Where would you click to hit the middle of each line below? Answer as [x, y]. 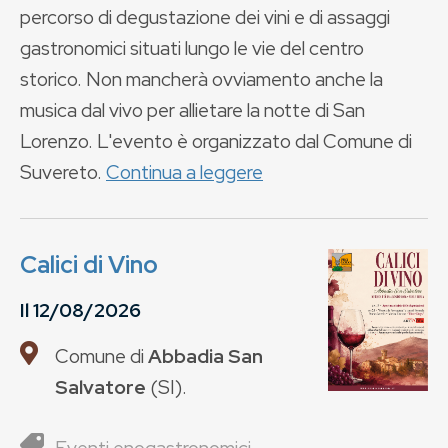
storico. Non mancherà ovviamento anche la [201, 79]
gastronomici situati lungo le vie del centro [192, 48]
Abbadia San [205, 356]
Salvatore [100, 387]
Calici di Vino [89, 264]
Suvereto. [63, 172]
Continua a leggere [184, 172]
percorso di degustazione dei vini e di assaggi [205, 17]
